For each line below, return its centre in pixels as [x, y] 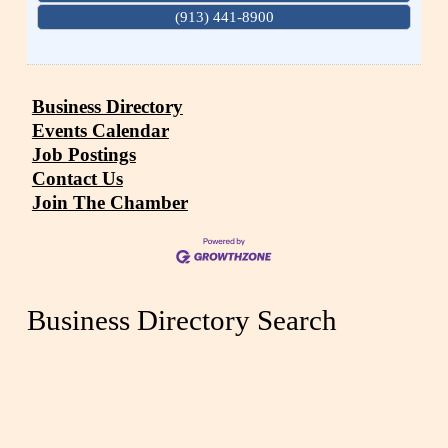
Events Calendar [100, 131]
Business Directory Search [181, 320]
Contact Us [77, 179]
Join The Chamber [109, 203]
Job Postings [83, 155]
